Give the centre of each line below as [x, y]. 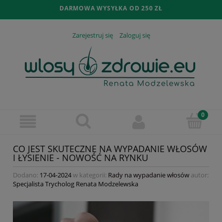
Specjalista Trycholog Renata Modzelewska [76, 184]
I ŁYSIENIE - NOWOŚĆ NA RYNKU [81, 158]
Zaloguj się [135, 35]
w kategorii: [90, 175]
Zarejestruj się [92, 35]
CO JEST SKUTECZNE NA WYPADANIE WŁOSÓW [110, 149]
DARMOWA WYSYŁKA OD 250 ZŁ [111, 8]
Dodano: [26, 175]
